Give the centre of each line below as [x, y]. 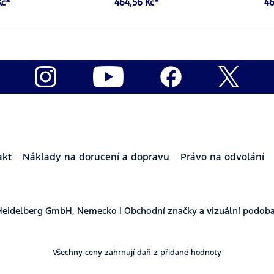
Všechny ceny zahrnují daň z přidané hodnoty [137, 252]
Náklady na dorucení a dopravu [96, 157]
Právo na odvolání [222, 157]
